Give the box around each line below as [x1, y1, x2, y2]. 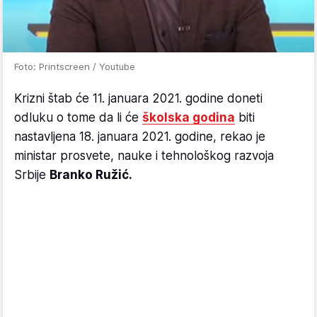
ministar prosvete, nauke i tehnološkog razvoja [14, 149, 274, 163]
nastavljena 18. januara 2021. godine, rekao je [14, 129, 265, 144]
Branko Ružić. [50, 168, 132, 183]
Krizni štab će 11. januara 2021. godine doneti [14, 91, 263, 106]
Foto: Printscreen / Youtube [14, 61, 135, 73]
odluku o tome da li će [14, 110, 142, 125]
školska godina [142, 110, 235, 125]
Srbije [14, 168, 50, 183]
